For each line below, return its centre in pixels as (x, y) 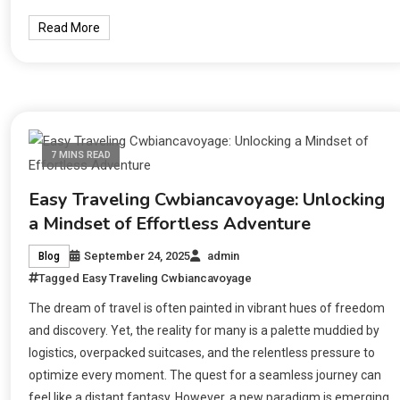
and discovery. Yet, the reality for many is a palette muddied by (204, 330)
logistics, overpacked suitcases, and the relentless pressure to (202, 352)
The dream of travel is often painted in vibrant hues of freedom (207, 308)
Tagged (61, 278)
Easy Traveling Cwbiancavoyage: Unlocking (207, 199)
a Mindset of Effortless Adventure (170, 223)
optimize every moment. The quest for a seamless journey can (205, 375)
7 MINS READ (81, 154)
